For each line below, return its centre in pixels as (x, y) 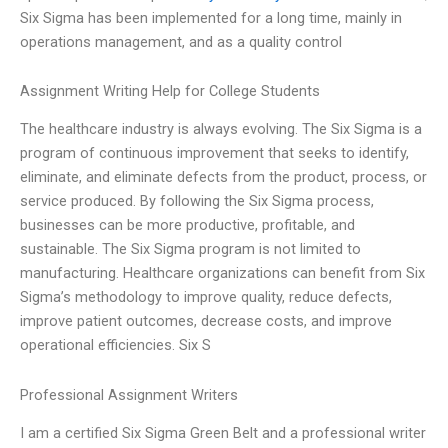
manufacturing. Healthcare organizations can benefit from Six (222, 273)
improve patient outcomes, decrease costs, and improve (206, 321)
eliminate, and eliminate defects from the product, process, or (223, 177)
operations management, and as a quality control (181, 41)
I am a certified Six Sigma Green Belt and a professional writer (223, 433)
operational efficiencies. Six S (115, 345)
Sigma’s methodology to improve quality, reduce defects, (206, 297)
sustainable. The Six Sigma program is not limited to (190, 249)
